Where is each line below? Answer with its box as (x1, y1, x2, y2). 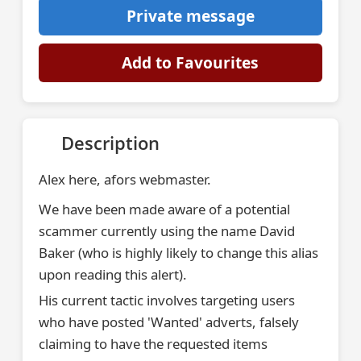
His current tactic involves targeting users (39, 291, 295, 309)
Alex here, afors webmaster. (39, 170, 211, 189)
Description (61, 131, 160, 156)
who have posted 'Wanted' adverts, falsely (39, 313, 299, 331)
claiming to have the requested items (39, 334, 268, 353)
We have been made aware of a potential (39, 200, 290, 218)
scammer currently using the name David (39, 222, 295, 240)
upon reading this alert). (39, 265, 187, 284)
